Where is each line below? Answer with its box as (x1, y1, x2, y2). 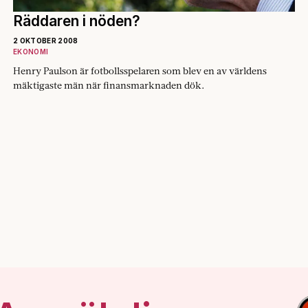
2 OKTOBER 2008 (13, 36, 78, 45)
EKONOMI (13, 47, 49, 56)
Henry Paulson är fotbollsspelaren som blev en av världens (13, 64, 267, 77)
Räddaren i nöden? (13, 12, 140, 30)
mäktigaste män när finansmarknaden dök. (13, 78, 204, 91)
